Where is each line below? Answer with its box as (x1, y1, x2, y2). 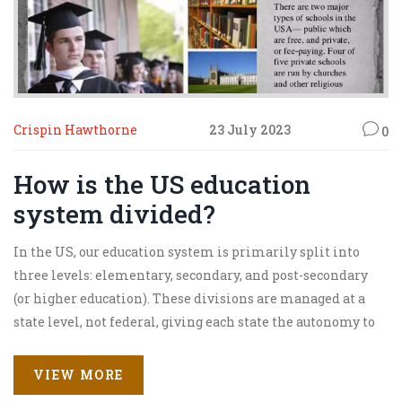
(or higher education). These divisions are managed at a (13, 289, 365, 307)
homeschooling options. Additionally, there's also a (13, 382, 339, 400)
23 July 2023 (209, 121, 291, 138)
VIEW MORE (33, 366, 124, 384)
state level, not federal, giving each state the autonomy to (13, 312, 375, 330)
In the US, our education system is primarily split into (13, 242, 360, 260)
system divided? (13, 197, 215, 231)
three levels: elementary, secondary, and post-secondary (13, 266, 368, 284)
